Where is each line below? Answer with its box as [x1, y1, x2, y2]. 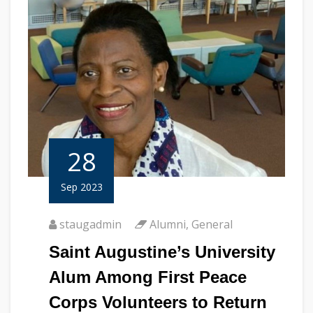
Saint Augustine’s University [49, 242, 275, 262]
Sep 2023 [60, 180, 103, 194]
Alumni [150, 217, 186, 233]
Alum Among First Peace [49, 268, 247, 287]
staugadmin [59, 217, 122, 233]
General [191, 217, 233, 233]
